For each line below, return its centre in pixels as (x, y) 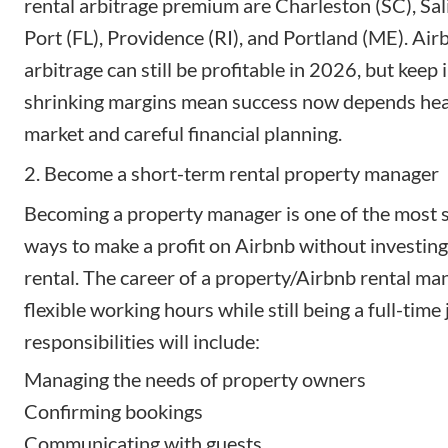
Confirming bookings (113, 410)
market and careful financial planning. (183, 132)
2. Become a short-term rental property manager (231, 172)
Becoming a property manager (153, 212)
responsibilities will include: (142, 340)
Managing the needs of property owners (195, 378)
